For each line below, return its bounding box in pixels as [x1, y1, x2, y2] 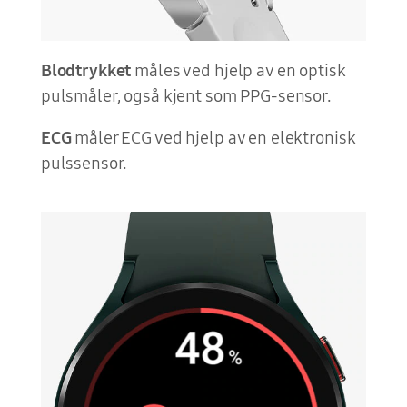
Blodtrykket [40, 60, 132, 81]
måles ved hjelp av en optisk [131, 60, 346, 81]
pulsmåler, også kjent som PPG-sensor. [40, 85, 332, 106]
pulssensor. [40, 154, 128, 174]
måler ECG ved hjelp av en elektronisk [71, 128, 356, 149]
